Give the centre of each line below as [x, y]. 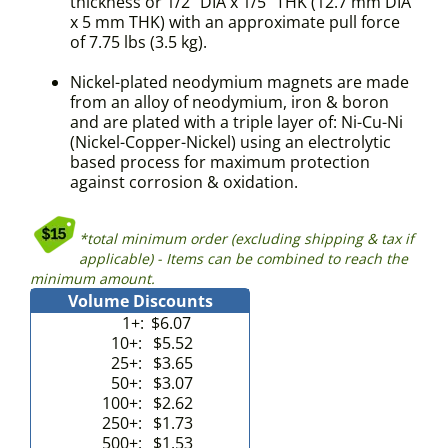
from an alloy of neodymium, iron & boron [229, 102]
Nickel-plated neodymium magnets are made [239, 82]
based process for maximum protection [220, 162]
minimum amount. [92, 279]
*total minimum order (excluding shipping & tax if [246, 239]
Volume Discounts [140, 301]
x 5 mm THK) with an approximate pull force [235, 22]
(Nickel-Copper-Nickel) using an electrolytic [230, 142]
